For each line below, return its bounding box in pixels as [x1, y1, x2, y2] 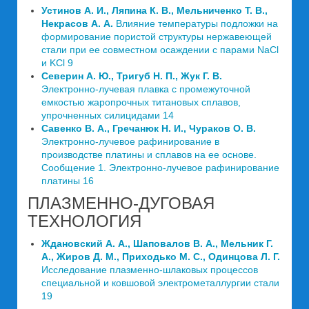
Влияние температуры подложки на [116, 18, 278, 30]
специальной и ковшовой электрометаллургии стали [41, 277, 279, 289]
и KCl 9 [41, 57, 73, 69]
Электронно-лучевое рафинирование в [41, 136, 219, 148]
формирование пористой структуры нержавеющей [41, 31, 272, 43]
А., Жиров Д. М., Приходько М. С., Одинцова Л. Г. [41, 251, 280, 263]
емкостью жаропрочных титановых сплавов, [41, 97, 241, 108]
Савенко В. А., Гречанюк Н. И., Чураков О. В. [41, 123, 256, 134]
